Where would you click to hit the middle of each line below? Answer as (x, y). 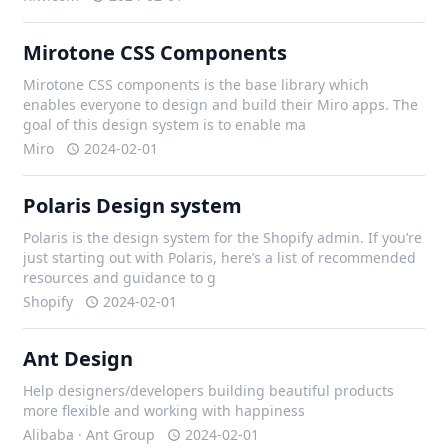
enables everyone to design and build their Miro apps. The (221, 104)
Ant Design (78, 358)
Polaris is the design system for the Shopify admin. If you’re (223, 237)
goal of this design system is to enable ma (165, 124)
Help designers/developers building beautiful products (209, 390)
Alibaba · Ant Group (89, 434)
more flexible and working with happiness (164, 410)
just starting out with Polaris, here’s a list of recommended (220, 257)
